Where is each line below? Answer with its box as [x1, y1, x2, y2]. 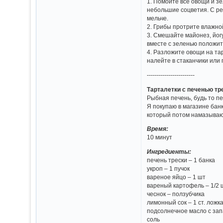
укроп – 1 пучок [147, 165, 190, 172]
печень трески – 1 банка [147, 157, 216, 164]
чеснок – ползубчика [147, 191, 205, 198]
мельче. [147, 15, 169, 22]
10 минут [147, 134, 173, 141]
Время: [147, 125, 169, 132]
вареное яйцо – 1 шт [147, 174, 206, 181]
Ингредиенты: [147, 148, 192, 155]
